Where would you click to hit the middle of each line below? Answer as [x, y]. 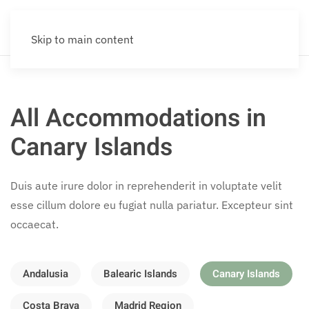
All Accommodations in [138, 119]
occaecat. [34, 224]
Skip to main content [82, 39]
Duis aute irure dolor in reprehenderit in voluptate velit [146, 186]
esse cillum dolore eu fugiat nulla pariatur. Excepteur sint [152, 205]
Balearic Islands [140, 274]
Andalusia [46, 274]
